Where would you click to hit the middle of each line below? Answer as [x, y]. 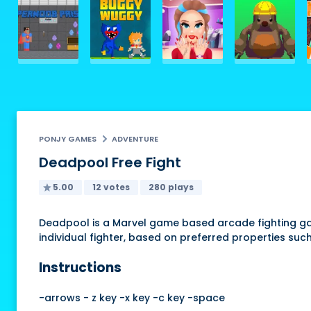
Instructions [80, 268]
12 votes [111, 187]
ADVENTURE [135, 138]
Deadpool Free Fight [110, 162]
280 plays [171, 187]
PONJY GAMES [68, 138]
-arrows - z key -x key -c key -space [132, 298]
